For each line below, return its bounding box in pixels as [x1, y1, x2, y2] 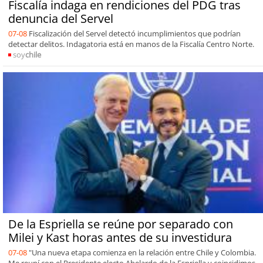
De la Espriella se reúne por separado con [8, 215, 233, 232]
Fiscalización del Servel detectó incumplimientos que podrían [28, 28, 241, 39]
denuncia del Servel [8, 10, 113, 26]
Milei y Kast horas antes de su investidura [8, 229, 232, 245]
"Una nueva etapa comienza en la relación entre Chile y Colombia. [28, 247, 256, 258]
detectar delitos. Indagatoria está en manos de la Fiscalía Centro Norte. [8, 38, 254, 49]
